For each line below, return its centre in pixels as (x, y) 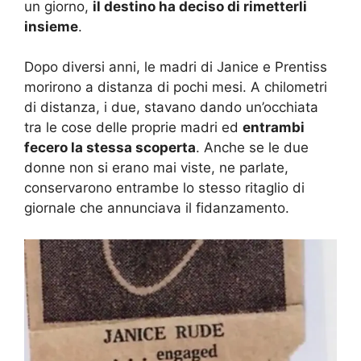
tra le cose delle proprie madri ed (133, 128)
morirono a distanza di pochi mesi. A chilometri (176, 87)
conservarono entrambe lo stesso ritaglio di (164, 188)
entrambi (274, 128)
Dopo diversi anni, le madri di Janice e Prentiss (176, 67)
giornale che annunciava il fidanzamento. (157, 208)
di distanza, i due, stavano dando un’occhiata (171, 108)
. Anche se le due (252, 148)
